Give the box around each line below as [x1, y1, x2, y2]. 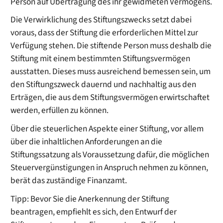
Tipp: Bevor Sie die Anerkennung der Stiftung [10, 192, 170, 205]
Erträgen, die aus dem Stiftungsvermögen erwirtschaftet [10, 91, 210, 104]
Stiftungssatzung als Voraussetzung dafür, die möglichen [10, 148, 210, 161]
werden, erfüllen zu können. [10, 104, 109, 117]
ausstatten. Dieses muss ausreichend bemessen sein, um [10, 65, 211, 78]
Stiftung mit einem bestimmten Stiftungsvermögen [10, 52, 191, 65]
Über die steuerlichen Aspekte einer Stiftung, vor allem [10, 122, 204, 135]
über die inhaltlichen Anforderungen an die [10, 135, 163, 148]
